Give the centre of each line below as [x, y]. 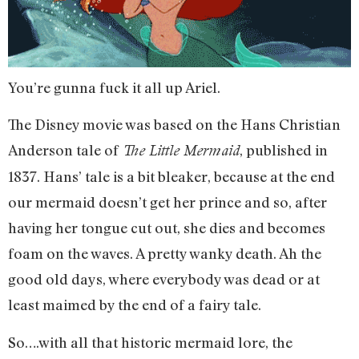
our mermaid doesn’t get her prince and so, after [167, 202]
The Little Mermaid [181, 151]
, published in [284, 150]
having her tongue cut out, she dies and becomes [167, 228]
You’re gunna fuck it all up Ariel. [114, 87]
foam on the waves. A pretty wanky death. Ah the [165, 254]
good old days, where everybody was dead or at [164, 279]
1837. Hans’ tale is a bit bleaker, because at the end [171, 177]
